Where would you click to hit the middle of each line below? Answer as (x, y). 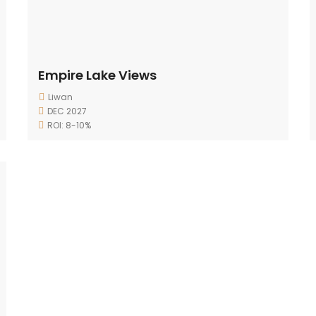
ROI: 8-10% (69, 125)
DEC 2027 (67, 111)
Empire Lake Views (97, 75)
